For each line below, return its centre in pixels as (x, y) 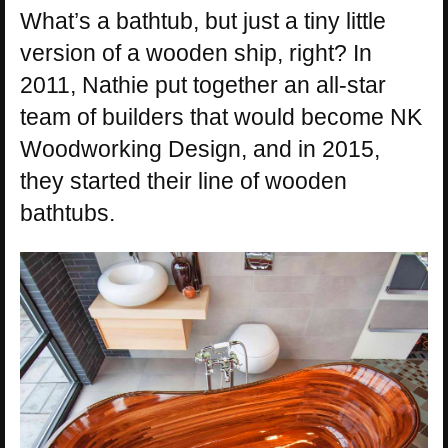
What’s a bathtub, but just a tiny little (203, 21)
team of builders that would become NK (221, 117)
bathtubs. (67, 213)
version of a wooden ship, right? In (196, 53)
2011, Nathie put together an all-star (203, 85)
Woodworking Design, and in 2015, (200, 149)
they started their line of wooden (183, 181)
